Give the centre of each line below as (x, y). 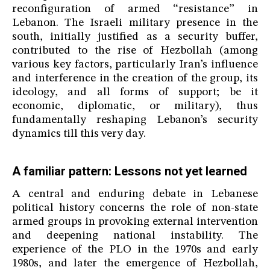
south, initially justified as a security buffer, (135, 37)
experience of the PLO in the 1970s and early (135, 250)
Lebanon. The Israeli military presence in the (135, 24)
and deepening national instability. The (135, 236)
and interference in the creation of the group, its (135, 79)
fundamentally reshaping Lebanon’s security (135, 121)
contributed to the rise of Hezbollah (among (135, 51)
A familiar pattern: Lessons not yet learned (130, 171)
